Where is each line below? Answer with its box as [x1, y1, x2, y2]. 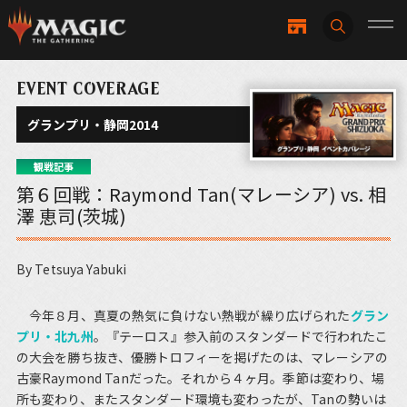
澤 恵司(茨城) [15, 203, 127, 230]
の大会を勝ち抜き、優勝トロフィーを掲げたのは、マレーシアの [15, 348, 388, 367]
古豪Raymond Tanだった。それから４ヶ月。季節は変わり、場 [15, 369, 385, 388]
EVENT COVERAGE [15, 78, 160, 100]
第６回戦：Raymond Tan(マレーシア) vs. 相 [15, 181, 387, 208]
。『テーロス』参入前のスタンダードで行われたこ [93, 327, 388, 346]
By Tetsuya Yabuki [15, 260, 127, 279]
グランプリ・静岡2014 [27, 115, 159, 134]
